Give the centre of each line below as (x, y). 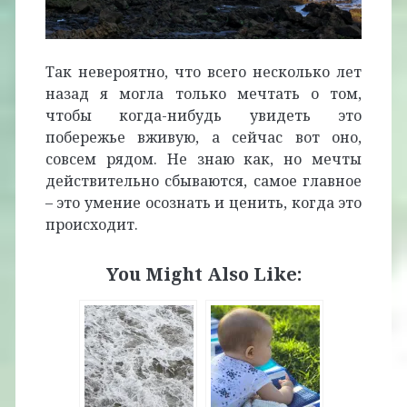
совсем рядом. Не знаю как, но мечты (203, 159)
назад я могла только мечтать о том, (203, 93)
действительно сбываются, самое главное (203, 180)
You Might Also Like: (203, 273)
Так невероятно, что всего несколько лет (203, 71)
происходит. (91, 224)
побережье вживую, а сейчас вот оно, (203, 137)
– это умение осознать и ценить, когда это (203, 202)
